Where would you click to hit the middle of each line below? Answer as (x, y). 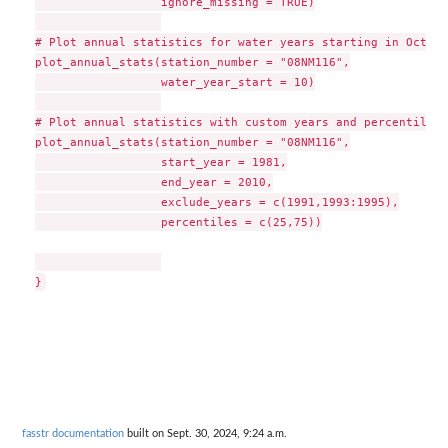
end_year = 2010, (153, 182)
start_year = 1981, (160, 162)
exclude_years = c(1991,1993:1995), (216, 202)
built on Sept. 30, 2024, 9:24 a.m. (205, 433)
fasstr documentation (73, 433)
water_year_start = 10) (174, 82)
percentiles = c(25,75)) (178, 222)
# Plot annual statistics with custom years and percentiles (237, 122)
